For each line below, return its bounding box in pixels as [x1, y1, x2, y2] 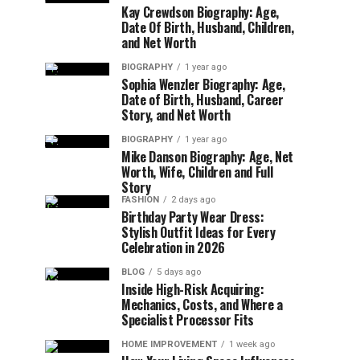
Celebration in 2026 [121, 238, 225, 257]
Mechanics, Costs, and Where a [121, 295, 283, 314]
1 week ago [229, 339, 275, 350]
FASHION [121, 194, 159, 205]
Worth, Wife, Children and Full [121, 162, 273, 182]
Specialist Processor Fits [121, 310, 254, 329]
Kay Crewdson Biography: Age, [121, 2, 280, 22]
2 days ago [171, 194, 215, 205]
